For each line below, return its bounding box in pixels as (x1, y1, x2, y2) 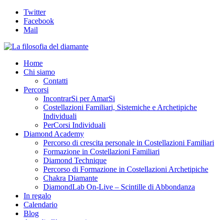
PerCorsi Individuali (43, 121, 106, 129)
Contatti (43, 77, 68, 85)
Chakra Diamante (43, 174, 98, 182)
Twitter (24, 8, 46, 16)
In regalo (24, 192, 51, 200)
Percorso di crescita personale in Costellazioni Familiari (43, 138, 214, 147)
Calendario (24, 200, 57, 209)
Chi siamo (24, 68, 55, 76)
